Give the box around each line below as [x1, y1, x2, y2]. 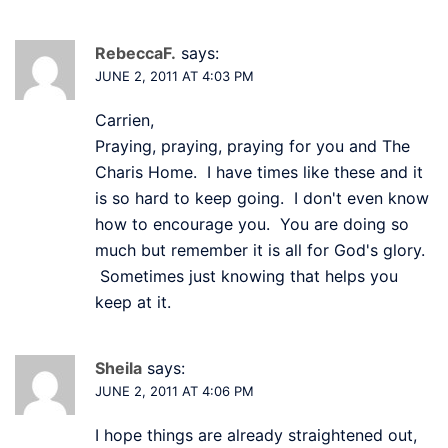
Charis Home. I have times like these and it [95, 161, 423, 182]
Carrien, [95, 109, 154, 130]
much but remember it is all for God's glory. [95, 239, 425, 260]
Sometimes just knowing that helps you [95, 265, 398, 286]
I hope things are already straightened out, [95, 424, 417, 445]
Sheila [95, 357, 142, 378]
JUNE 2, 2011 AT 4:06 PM [95, 382, 254, 399]
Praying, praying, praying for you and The [95, 135, 410, 156]
